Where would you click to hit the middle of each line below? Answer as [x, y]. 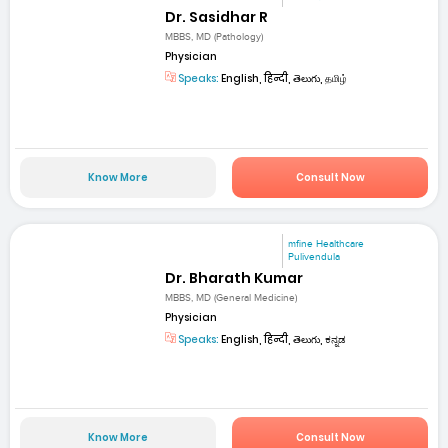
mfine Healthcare [326, 243]
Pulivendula [314, 256]
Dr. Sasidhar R [217, 17]
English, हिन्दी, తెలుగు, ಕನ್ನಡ [283, 339]
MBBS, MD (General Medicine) [231, 297]
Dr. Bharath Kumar [234, 277]
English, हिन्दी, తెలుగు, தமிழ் [283, 79]
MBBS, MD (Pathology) [214, 37]
